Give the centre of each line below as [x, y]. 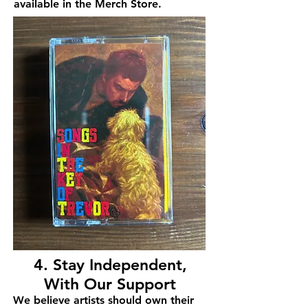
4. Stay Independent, [110, 265]
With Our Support [110, 284]
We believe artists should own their [103, 300]
